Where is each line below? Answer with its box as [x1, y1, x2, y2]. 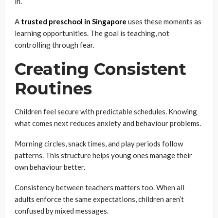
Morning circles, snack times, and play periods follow [15, 139, 183, 148]
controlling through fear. [15, 40, 94, 49]
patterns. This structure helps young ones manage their [15, 151, 192, 160]
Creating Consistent [15, 59, 186, 79]
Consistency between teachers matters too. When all [15, 183, 184, 192]
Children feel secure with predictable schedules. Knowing [15, 107, 197, 116]
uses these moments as [127, 17, 201, 26]
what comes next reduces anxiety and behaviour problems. [15, 119, 201, 127]
